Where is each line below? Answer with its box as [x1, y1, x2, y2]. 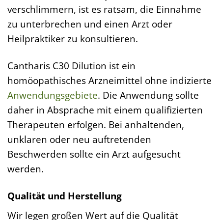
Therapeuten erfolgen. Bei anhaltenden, [7, 118, 184, 132]
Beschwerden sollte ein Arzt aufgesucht [7, 147, 181, 161]
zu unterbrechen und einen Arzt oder [7, 17, 172, 31]
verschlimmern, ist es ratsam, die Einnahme [7, 2, 201, 16]
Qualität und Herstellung [7, 189, 122, 203]
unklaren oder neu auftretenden [7, 133, 151, 146]
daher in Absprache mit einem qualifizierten [7, 103, 203, 117]
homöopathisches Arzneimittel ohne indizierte [7, 74, 212, 87]
